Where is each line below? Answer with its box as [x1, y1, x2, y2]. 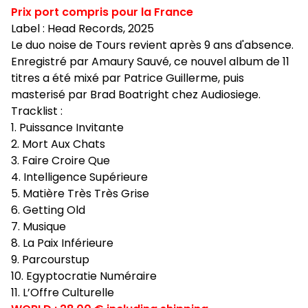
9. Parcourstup [11, 252, 89, 267]
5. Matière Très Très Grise [11, 186, 149, 201]
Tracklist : [11, 103, 63, 119]
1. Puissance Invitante [11, 120, 124, 135]
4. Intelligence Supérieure [11, 169, 148, 185]
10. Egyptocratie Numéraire [11, 268, 157, 284]
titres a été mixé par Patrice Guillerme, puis [11, 70, 244, 86]
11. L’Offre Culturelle [11, 285, 114, 300]
